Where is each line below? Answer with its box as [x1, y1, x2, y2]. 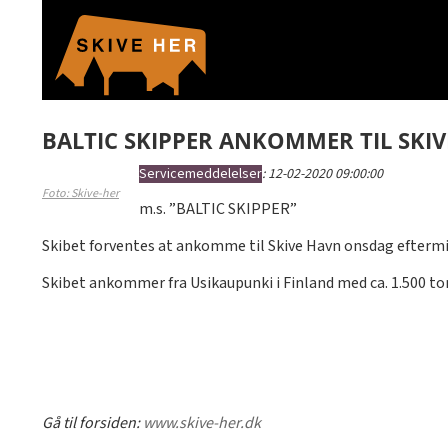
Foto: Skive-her [42, 186, 119, 201]
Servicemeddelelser [139, 165, 262, 183]
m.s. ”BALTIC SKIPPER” [139, 199, 297, 220]
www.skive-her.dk [143, 413, 261, 434]
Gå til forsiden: [42, 413, 143, 434]
